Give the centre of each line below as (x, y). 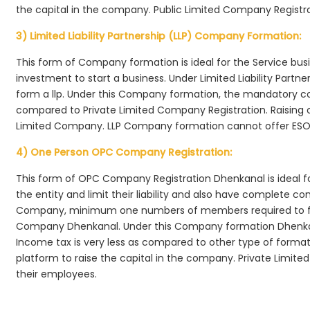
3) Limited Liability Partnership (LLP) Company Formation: (159, 36)
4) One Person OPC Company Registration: (124, 152)
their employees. (57, 274)
